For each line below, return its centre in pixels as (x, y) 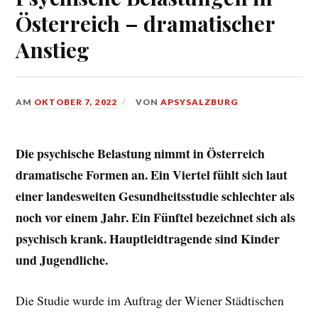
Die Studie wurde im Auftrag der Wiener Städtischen (150, 300)
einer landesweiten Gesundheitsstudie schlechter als (155, 196)
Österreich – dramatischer (146, 23)
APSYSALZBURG (199, 102)
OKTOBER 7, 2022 (76, 102)
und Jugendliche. (62, 260)
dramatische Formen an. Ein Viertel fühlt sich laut (152, 175)
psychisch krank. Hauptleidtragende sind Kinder (148, 239)
